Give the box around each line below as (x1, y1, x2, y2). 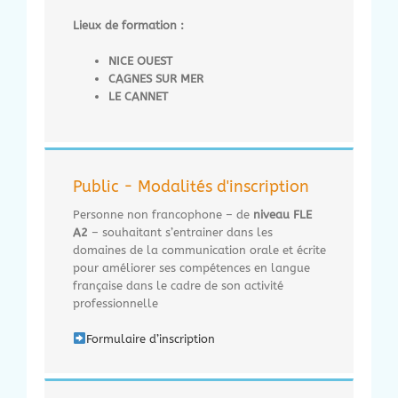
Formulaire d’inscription (85, 331, 215, 346)
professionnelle (73, 296, 158, 310)
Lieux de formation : (73, 18, 184, 32)
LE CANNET (108, 89, 168, 103)
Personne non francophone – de (73, 207, 253, 221)
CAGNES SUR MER (108, 71, 207, 85)
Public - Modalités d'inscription (73, 176, 309, 196)
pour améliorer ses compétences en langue (73, 260, 310, 275)
